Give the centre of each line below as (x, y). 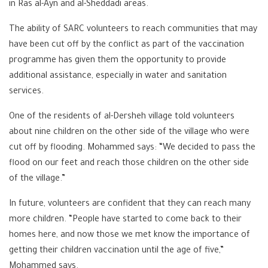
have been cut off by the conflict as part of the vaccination (127, 45)
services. (26, 92)
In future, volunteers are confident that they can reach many (130, 205)
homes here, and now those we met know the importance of (130, 236)
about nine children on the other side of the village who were (129, 133)
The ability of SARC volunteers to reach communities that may (133, 30)
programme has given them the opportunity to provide (118, 61)
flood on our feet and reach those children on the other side (129, 164)
